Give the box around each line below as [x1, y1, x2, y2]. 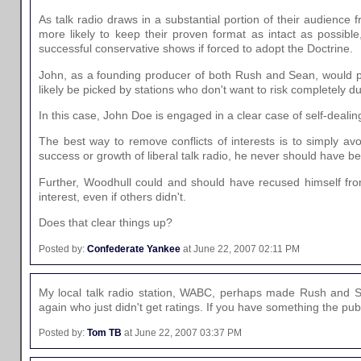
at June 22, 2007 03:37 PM [122, 327, 242, 339]
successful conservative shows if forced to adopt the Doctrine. [39, 42, 353, 56]
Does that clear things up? [39, 216, 172, 230]
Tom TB [87, 327, 122, 339]
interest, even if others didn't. [39, 189, 186, 203]
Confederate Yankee [87, 243, 180, 255]
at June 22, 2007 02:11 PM [180, 243, 300, 255]
